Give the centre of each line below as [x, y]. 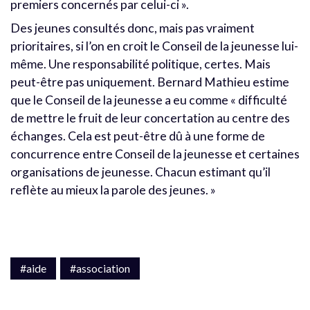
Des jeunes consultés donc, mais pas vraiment [133, 28]
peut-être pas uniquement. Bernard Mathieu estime [150, 82]
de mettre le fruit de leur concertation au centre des [150, 118]
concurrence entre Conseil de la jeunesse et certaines [155, 154]
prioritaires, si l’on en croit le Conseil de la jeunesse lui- [154, 46]
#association [100, 268]
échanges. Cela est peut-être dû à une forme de [138, 136]
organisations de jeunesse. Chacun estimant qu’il [140, 172]
